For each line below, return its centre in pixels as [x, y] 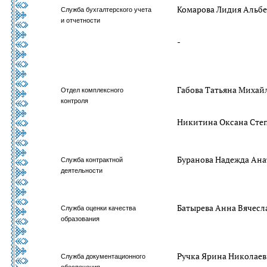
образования [80, 219]
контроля [75, 101]
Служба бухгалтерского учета [106, 10]
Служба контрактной [92, 160]
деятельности [82, 170]
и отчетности [81, 20]
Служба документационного [103, 256]
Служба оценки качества [99, 208]
